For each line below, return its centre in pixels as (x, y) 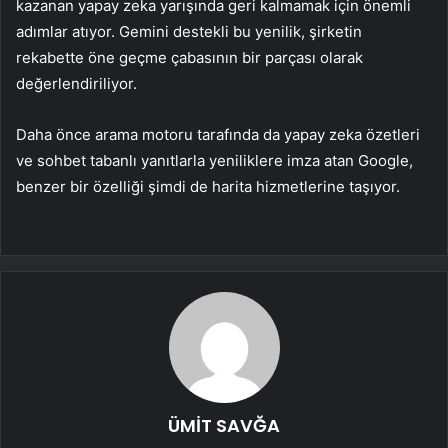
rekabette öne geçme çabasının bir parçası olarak (189, 58)
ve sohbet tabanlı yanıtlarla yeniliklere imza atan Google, (214, 161)
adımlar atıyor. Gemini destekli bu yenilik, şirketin (189, 32)
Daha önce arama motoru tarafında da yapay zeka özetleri (218, 135)
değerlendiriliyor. (76, 84)
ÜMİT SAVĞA (224, 426)
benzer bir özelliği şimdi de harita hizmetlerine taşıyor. (208, 187)
